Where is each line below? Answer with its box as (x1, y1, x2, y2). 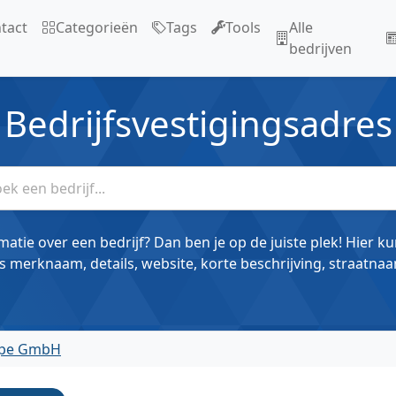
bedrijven (289, 39, 352, 59)
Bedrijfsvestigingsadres (4, 99, 392, 148)
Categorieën (56, 18, 138, 38)
